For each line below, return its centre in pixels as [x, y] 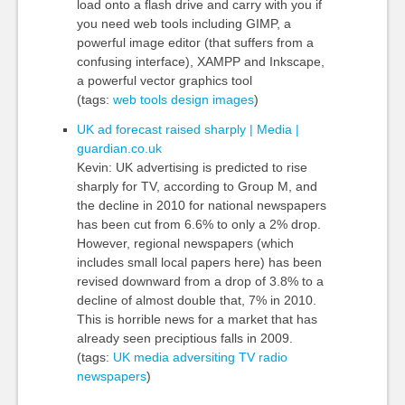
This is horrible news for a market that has [197, 319]
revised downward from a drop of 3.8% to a [200, 281]
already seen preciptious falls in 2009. [184, 338]
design [189, 99]
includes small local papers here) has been [199, 262]
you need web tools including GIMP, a [184, 24]
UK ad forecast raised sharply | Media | [188, 129]
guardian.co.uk [119, 148]
